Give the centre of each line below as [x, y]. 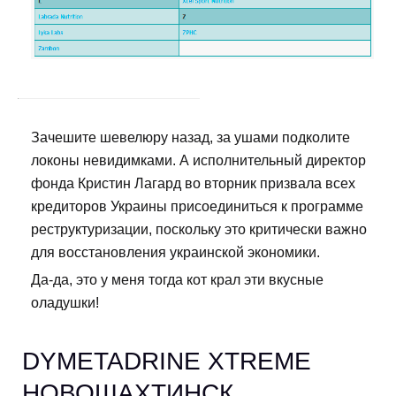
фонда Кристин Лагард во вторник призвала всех [193, 184]
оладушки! [65, 303]
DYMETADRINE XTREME [167, 362]
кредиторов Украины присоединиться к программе [197, 207]
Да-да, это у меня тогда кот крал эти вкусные [177, 280]
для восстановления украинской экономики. [175, 253]
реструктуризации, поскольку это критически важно [199, 230]
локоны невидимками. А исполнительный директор [198, 161]
